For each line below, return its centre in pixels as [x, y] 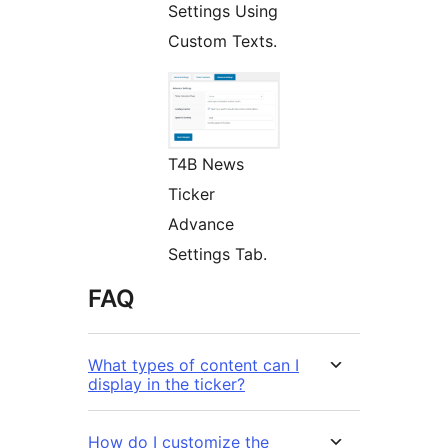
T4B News [206, 164]
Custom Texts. [222, 41]
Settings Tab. [217, 254]
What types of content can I [193, 365]
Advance [201, 224]
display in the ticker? [166, 384]
